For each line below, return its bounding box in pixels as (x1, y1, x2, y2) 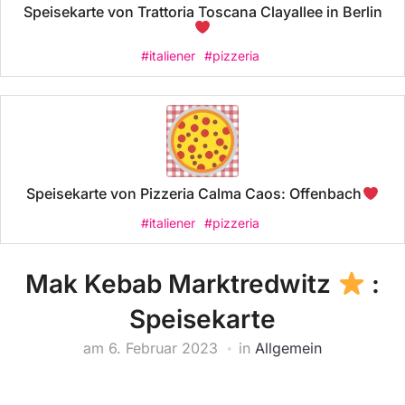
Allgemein (255, 338, 322, 357)
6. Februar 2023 (108, 338, 218, 357)
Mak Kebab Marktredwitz (24, 268, 337, 299)
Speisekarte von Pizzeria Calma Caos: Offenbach (26, 184, 363, 203)
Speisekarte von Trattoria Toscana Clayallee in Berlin (23, 3, 382, 21)
